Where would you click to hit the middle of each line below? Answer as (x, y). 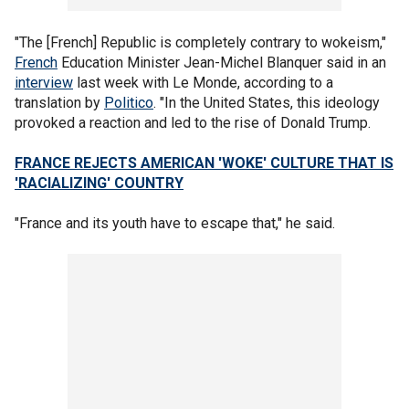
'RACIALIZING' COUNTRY (99, 183)
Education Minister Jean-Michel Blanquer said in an (222, 63)
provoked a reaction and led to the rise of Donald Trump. (193, 123)
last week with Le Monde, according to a (203, 83)
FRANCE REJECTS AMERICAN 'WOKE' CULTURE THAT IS (204, 163)
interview (44, 83)
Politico (129, 103)
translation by (59, 103)
